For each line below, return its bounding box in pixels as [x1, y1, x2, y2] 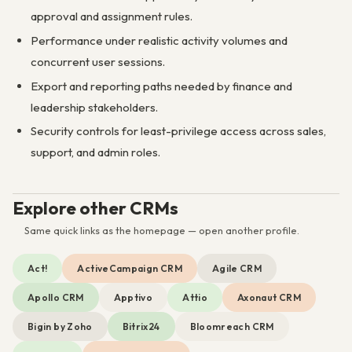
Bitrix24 [122, 321, 160, 333]
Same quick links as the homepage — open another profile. [24, 224, 299, 237]
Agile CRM [211, 262, 262, 275]
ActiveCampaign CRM [77, 262, 182, 275]
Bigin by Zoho [27, 321, 93, 333]
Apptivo [113, 291, 153, 304]
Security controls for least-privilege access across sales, [30, 123, 326, 139]
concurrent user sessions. [30, 53, 165, 69]
